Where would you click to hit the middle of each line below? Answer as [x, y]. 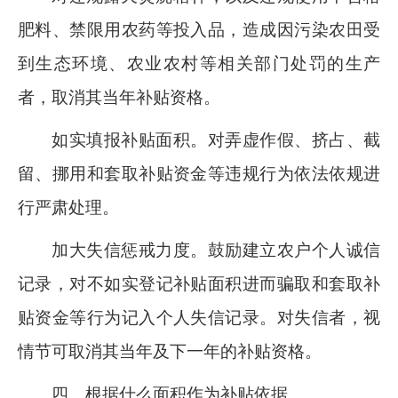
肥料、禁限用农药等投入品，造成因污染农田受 [199, 30]
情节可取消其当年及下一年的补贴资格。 [170, 352]
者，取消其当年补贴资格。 [119, 98]
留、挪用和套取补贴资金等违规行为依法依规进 [199, 174]
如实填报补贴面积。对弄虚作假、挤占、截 [216, 140]
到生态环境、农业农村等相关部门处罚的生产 [199, 64]
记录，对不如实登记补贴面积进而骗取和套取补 [199, 284]
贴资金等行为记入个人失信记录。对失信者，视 [199, 318]
